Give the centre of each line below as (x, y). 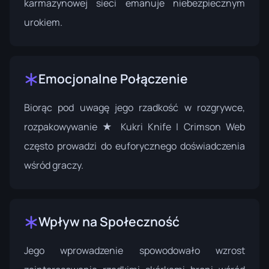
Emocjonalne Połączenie (113, 78)
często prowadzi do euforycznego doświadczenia (134, 146)
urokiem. (43, 22)
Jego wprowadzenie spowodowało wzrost (134, 250)
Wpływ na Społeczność (109, 221)
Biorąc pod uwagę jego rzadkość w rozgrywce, (134, 107)
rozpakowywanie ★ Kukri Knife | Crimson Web (134, 126)
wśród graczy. (54, 165)
